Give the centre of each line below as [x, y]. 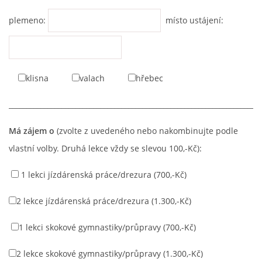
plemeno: [28, 20]
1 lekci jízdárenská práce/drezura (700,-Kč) [103, 175]
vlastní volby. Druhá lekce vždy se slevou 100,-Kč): [105, 148]
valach [104, 78]
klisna [49, 78]
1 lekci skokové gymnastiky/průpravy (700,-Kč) [107, 227]
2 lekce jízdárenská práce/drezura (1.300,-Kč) [104, 201]
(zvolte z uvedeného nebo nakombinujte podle [146, 131]
